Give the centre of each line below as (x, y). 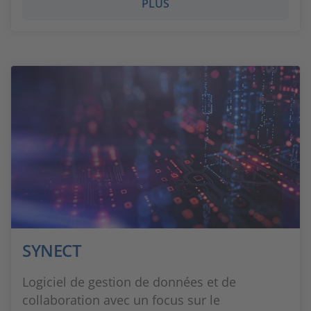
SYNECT (52, 250)
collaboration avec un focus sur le (121, 300)
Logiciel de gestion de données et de (129, 282)
